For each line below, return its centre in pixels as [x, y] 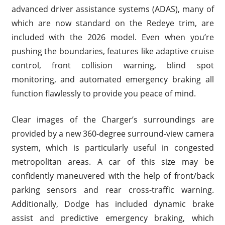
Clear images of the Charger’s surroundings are [113, 120]
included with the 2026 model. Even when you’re [113, 37]
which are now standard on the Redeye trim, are [113, 23]
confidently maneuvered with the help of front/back [113, 176]
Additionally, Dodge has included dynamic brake [113, 204]
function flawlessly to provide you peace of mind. [103, 94]
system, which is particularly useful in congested [113, 148]
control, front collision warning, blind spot [113, 66]
